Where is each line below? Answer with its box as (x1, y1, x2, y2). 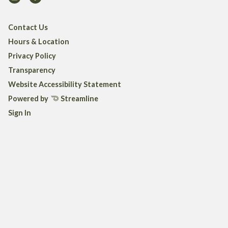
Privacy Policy (8, 51, 56, 60)
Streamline (59, 94, 98, 103)
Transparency (8, 65, 55, 74)
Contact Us (8, 22, 48, 32)
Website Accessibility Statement (8, 79, 121, 89)
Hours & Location (8, 37, 69, 46)
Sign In (8, 108, 31, 117)
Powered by (8, 94, 50, 103)
